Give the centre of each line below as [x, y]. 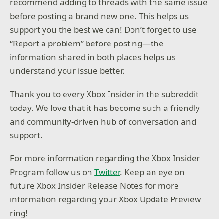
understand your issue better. [67, 71]
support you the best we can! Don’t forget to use [103, 30]
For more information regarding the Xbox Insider [105, 158]
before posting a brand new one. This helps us [99, 16]
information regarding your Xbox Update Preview [106, 199]
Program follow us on [52, 172]
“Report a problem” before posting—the [87, 44]
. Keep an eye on [153, 172]
